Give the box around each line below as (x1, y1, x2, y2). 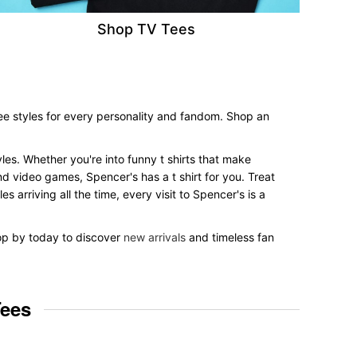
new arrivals (124, 230, 186, 245)
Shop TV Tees (96, 21, 195, 38)
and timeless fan (186, 230, 274, 245)
